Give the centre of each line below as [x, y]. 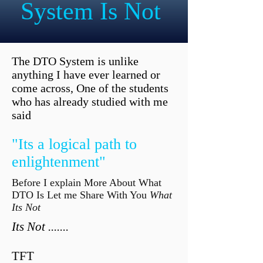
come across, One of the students [90, 88]
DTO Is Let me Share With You [81, 195]
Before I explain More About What [87, 183]
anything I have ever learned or [86, 75]
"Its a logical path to [74, 144]
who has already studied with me [90, 102]
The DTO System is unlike [75, 61]
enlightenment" [59, 162]
